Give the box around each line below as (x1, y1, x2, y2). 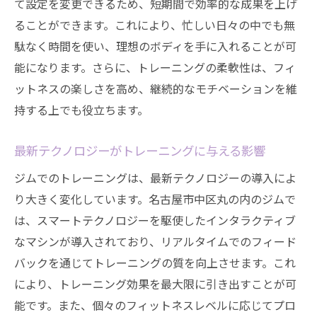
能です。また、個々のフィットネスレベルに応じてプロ (14, 296, 296, 313)
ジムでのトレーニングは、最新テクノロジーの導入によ (14, 169, 296, 186)
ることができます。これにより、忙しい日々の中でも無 (14, 16, 295, 33)
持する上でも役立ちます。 (14, 101, 149, 118)
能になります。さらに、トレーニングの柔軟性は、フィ (14, 59, 296, 76)
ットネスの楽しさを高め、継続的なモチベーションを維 (14, 80, 297, 97)
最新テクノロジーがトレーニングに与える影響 (14, 142, 265, 159)
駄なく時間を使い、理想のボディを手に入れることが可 (14, 38, 296, 54)
